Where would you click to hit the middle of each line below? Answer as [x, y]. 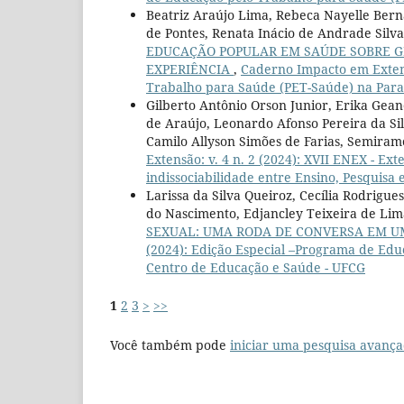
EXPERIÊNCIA [190, 69]
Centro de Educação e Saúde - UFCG [256, 267]
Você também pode [170, 345]
